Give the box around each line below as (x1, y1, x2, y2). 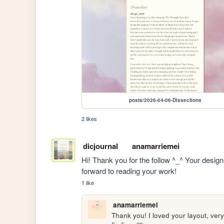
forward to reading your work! (81, 165, 177, 176)
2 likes (81, 114, 97, 123)
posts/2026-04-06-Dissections (128, 96, 201, 104)
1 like (81, 178, 94, 187)
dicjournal (82, 140, 118, 152)
